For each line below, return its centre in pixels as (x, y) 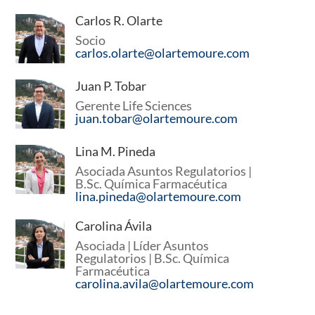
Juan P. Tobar (111, 86)
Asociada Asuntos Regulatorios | (164, 171)
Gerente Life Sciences (134, 106)
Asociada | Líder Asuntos (142, 245)
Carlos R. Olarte (119, 20)
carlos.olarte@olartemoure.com (163, 52)
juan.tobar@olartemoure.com (157, 118)
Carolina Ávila (114, 225)
